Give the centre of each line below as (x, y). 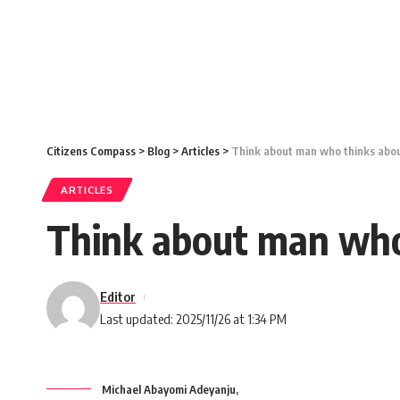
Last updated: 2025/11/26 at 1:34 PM (193, 319)
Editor (118, 297)
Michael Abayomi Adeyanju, (170, 390)
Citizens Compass (91, 151)
